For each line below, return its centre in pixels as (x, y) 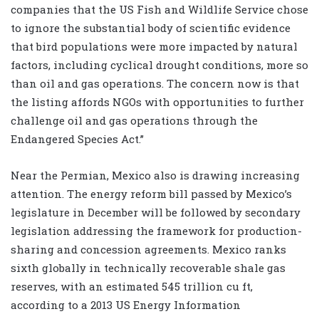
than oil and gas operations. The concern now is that (155, 84)
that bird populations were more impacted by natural (154, 47)
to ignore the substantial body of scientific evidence (151, 28)
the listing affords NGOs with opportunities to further (157, 102)
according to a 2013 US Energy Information (126, 305)
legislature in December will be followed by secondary (156, 213)
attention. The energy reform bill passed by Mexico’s (151, 194)
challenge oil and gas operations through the (134, 121)
